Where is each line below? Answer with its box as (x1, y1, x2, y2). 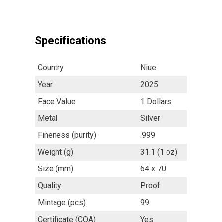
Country (38, 62, 64, 72)
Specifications (35, 34, 106, 47)
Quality (38, 180, 61, 190)
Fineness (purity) (38, 130, 96, 140)
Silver (140, 113, 160, 123)
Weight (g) (38, 147, 73, 157)
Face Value (38, 96, 76, 106)
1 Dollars (140, 96, 171, 106)
